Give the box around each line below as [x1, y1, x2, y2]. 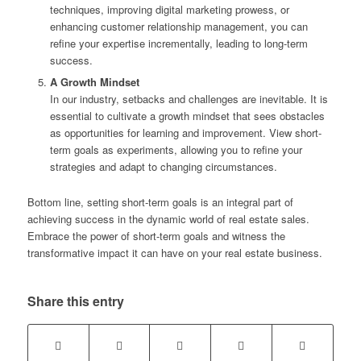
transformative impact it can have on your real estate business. [27, 245, 322, 261]
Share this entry [27, 292, 124, 311]
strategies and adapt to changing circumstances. [49, 159, 277, 175]
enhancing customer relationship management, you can [49, 19, 308, 35]
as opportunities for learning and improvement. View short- [49, 125, 322, 141]
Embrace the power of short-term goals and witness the [27, 228, 285, 244]
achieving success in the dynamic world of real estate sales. [27, 211, 309, 227]
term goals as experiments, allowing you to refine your [49, 142, 302, 158]
